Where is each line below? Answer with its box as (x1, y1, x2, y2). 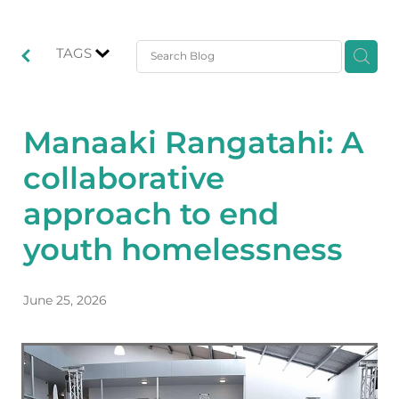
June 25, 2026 (23, 289, 107, 311)
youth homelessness (23, 225, 343, 275)
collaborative (23, 154, 224, 204)
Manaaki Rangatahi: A (23, 118, 363, 168)
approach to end (23, 190, 279, 240)
